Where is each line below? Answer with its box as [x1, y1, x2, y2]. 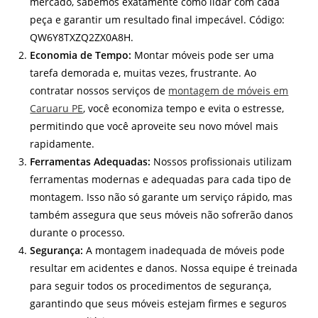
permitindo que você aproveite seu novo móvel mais [30, 119, 279, 133]
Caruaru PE [30, 102, 84, 116]
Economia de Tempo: [30, 48, 132, 62]
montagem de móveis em [168, 84, 289, 98]
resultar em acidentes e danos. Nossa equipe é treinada [30, 261, 298, 275]
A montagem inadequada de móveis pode [83, 243, 285, 258]
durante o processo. [30, 226, 126, 240]
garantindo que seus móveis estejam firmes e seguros [30, 297, 287, 311]
